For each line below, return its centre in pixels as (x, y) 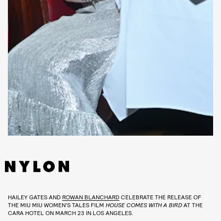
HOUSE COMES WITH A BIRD (144, 204)
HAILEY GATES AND (35, 197)
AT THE (192, 204)
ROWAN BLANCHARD (91, 197)
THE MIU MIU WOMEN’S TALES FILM (57, 204)
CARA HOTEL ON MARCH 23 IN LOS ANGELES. (71, 212)
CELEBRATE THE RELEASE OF (160, 197)
